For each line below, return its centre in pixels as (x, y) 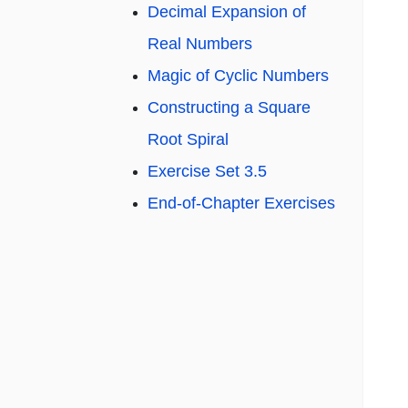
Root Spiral (188, 140)
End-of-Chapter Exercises (241, 204)
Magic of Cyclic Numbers (238, 76)
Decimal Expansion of (227, 12)
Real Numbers (200, 44)
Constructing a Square (229, 108)
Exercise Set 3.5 (207, 172)
